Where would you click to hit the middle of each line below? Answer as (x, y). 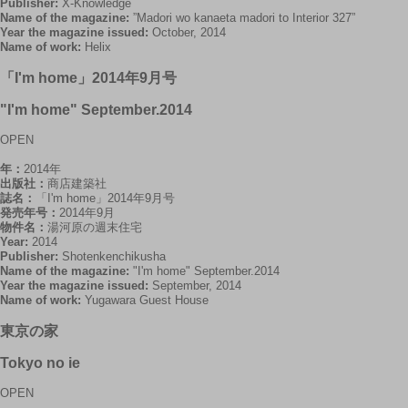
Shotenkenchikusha (114, 256)
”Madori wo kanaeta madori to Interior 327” (244, 18)
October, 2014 (189, 32)
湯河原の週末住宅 (95, 227)
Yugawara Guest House (147, 300)
